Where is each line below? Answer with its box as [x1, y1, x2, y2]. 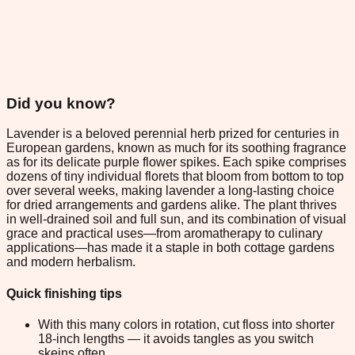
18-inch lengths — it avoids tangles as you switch [38, 331, 314, 345]
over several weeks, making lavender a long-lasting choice [6, 184, 334, 198]
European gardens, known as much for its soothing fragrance [6, 141, 346, 155]
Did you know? [6, 94, 116, 112]
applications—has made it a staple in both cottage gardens [6, 241, 334, 255]
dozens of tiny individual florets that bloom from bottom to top [6, 170, 344, 184]
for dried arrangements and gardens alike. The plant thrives [6, 198, 337, 212]
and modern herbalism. [6, 255, 136, 269]
